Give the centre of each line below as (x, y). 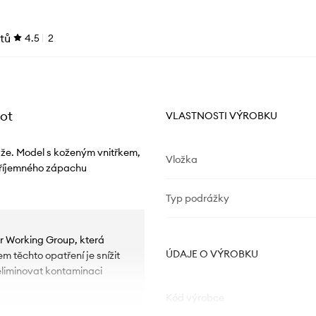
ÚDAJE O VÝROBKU (212, 254)
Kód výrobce (195, 298)
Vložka (181, 160)
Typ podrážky (197, 199)
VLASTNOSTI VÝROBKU (221, 116)
